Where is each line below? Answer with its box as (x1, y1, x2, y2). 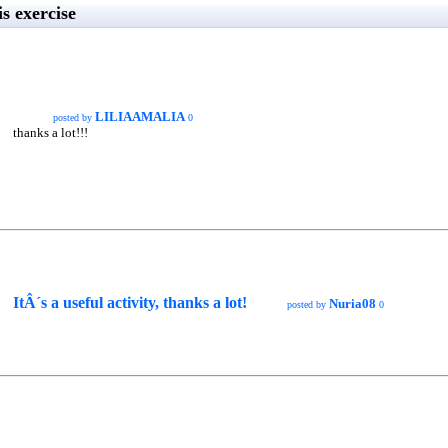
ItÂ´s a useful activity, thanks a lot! (13, 294, 247, 311)
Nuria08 (329, 296, 376, 311)
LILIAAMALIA (95, 109, 185, 124)
